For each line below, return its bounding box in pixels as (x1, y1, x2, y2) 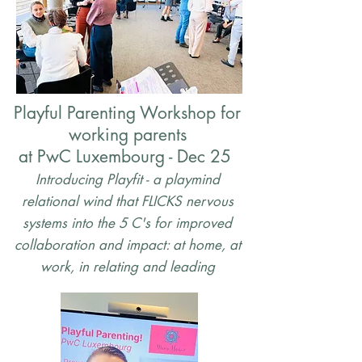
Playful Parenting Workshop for (14, 102, 241, 124)
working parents (68, 124, 187, 145)
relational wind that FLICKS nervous (21, 192, 234, 210)
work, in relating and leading (40, 258, 215, 276)
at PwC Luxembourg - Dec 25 (19, 145, 236, 167)
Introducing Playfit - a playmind (35, 170, 220, 188)
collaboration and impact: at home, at (14, 236, 241, 254)
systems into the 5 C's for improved (23, 214, 232, 232)
